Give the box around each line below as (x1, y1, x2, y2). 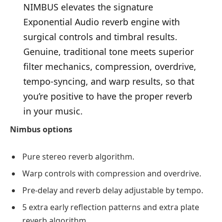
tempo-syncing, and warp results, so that (23, 75, 194, 87)
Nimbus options (10, 123, 72, 135)
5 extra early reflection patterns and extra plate (22, 202, 199, 213)
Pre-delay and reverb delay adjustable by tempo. (22, 185, 203, 196)
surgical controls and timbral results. (23, 30, 177, 43)
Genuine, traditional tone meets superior (23, 45, 194, 57)
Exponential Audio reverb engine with (23, 15, 180, 28)
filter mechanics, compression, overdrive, (23, 60, 196, 72)
